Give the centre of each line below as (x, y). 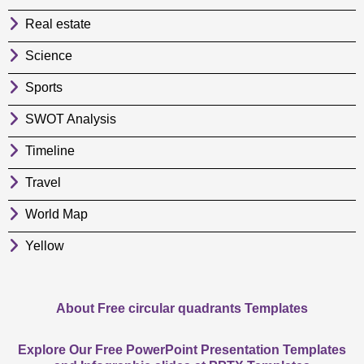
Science (49, 55)
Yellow (45, 245)
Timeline (50, 150)
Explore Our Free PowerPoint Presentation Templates (182, 349)
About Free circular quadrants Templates (182, 308)
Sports (44, 87)
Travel (43, 182)
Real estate (58, 24)
